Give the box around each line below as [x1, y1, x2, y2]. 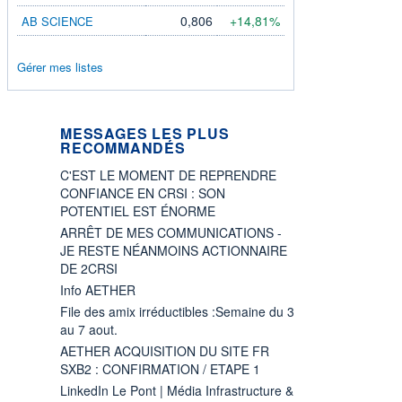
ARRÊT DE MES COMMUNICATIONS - [60, 223, 282, 241]
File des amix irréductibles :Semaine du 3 [60, 301, 294, 320]
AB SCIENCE [22, 12, 93, 30]
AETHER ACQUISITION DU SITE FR [60, 341, 269, 360]
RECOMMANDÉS [60, 136, 186, 158]
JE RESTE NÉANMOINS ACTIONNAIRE [60, 240, 287, 259]
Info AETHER [60, 280, 135, 299]
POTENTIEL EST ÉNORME [60, 201, 215, 220]
